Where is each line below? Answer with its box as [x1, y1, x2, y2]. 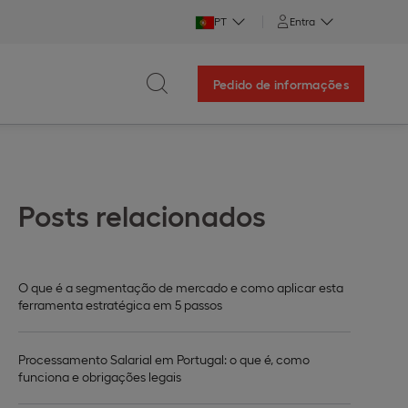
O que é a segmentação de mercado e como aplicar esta [18, 280, 343, 295]
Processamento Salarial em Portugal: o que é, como [18, 352, 310, 367]
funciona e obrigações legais [18, 369, 181, 384]
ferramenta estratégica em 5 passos [18, 297, 222, 312]
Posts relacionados [18, 197, 266, 232]
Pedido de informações [212, 76, 349, 91]
